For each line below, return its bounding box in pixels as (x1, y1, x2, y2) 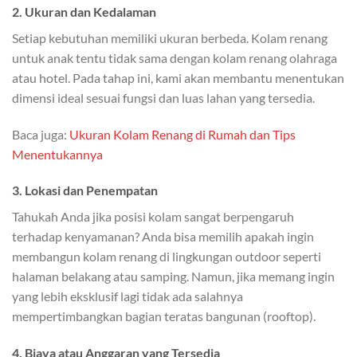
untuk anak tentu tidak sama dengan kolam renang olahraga (12, 49, 337, 65)
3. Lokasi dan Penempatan (12, 182, 158, 198)
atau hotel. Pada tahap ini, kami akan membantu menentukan (12, 69, 344, 85)
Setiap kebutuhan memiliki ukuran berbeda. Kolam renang (12, 29, 328, 45)
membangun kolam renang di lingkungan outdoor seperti (12, 249, 321, 265)
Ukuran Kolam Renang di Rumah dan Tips (69, 126, 296, 142)
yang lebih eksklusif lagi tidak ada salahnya (12, 288, 243, 304)
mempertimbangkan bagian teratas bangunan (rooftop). (12, 308, 316, 324)
